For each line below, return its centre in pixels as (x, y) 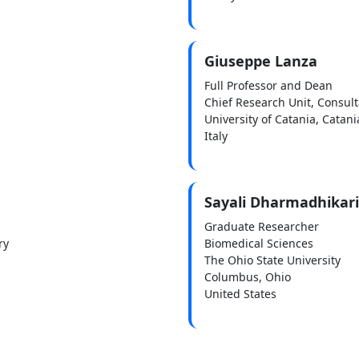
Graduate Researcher (261, 226)
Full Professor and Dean (268, 85)
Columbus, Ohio (247, 276)
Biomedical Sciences (258, 243)
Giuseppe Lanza (260, 61)
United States (240, 293)
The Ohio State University (272, 260)
